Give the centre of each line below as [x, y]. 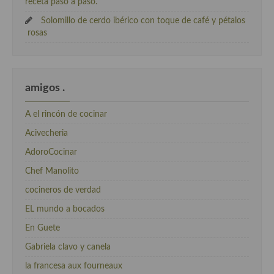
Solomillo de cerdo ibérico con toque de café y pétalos [143, 20]
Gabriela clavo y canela [68, 247]
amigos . [45, 87]
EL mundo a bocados [65, 209]
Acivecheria [46, 133]
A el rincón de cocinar [66, 114]
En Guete [43, 228]
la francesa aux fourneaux [74, 266]
